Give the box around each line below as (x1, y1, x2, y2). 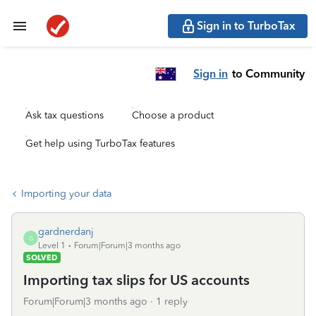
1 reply (156, 296, 188, 308)
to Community (232, 66, 305, 80)
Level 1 (38, 241, 66, 250)
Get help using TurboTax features (25, 138, 175, 150)
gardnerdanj (38, 226, 94, 238)
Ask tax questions (25, 109, 104, 121)
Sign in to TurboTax (197, 19, 296, 32)
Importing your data (21, 188, 111, 200)
